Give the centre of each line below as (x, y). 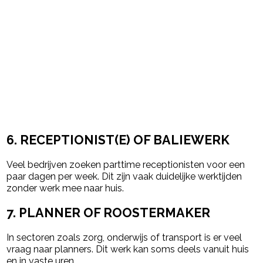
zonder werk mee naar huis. (65, 188)
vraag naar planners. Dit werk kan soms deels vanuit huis (128, 249)
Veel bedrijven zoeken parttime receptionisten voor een (126, 164)
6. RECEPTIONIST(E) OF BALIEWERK (118, 140)
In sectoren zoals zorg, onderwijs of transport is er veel (124, 237)
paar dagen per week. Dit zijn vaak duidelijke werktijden (124, 176)
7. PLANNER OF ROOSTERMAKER (109, 213)
